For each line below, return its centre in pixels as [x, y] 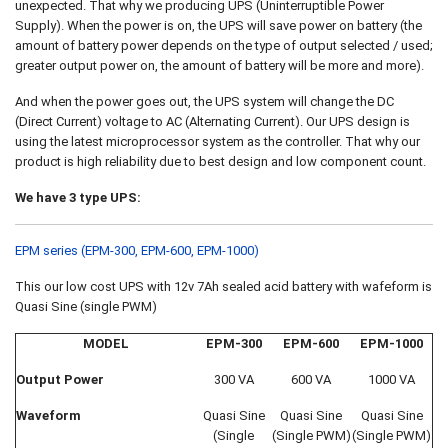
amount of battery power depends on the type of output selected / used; [224, 45]
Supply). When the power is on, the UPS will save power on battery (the [218, 25]
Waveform [48, 415]
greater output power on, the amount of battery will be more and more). [219, 65]
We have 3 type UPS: [78, 197]
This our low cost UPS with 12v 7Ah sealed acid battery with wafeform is [223, 286]
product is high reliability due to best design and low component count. [220, 161]
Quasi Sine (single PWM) [86, 306]
